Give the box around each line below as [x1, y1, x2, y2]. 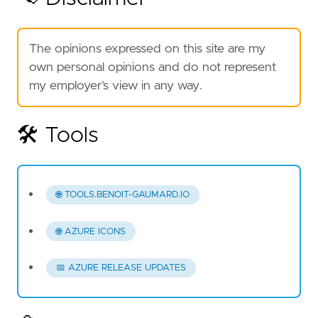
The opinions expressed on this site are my [29, 42, 265, 55]
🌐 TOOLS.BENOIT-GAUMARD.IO [55, 190, 190, 200]
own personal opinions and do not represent [29, 60, 276, 74]
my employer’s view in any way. [29, 79, 202, 92]
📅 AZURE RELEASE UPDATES [55, 263, 186, 273]
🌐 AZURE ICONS [55, 226, 126, 236]
